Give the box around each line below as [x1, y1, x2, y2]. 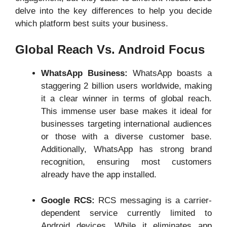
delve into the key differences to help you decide [15, 6, 212, 16]
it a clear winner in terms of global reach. [41, 94, 212, 103]
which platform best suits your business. [15, 18, 168, 28]
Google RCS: [41, 195, 95, 205]
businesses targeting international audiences [41, 119, 212, 129]
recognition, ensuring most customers [41, 157, 212, 167]
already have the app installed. [41, 170, 157, 179]
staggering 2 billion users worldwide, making [41, 81, 212, 91]
